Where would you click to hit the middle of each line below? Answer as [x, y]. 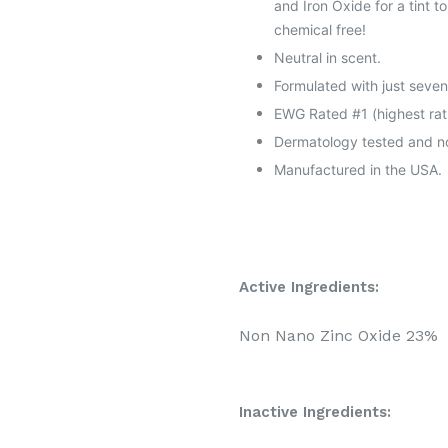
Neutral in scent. [327, 57]
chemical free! [320, 29]
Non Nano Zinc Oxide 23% [338, 335]
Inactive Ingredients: [317, 411]
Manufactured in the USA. [358, 169]
